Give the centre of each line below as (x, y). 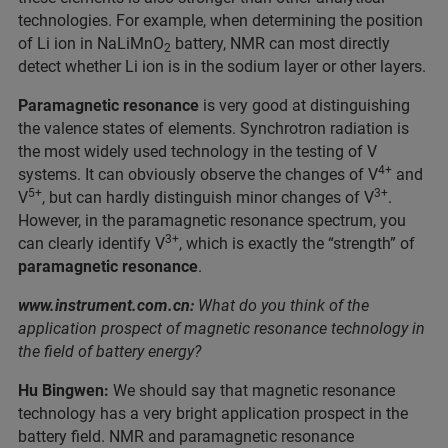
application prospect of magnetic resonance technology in (221, 328)
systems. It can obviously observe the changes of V (198, 174)
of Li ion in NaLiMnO (91, 43)
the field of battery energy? (109, 351)
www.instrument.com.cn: (108, 305)
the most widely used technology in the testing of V (197, 151)
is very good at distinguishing (304, 105)
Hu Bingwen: (63, 390)
